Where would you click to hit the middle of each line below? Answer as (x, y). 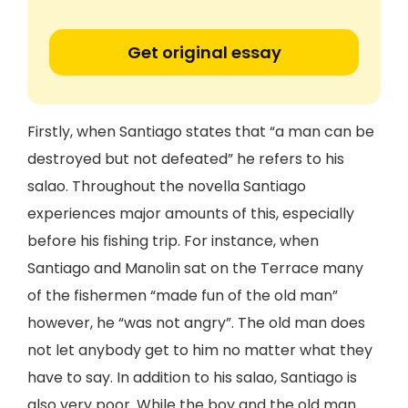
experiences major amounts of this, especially (191, 214)
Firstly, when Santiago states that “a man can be (201, 132)
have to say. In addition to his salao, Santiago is (192, 377)
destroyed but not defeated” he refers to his (186, 159)
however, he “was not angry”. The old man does (196, 323)
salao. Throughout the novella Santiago (167, 186)
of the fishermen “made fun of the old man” (183, 296)
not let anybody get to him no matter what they (200, 350)
